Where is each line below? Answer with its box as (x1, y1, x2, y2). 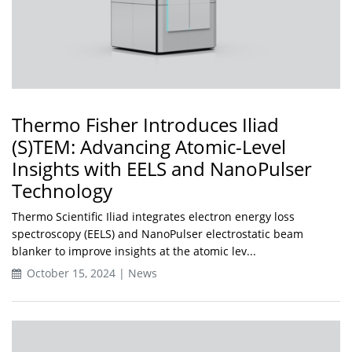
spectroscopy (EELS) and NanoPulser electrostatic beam (12, 225, 303, 241)
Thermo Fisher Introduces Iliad (12, 111, 279, 137)
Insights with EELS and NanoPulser (12, 155, 312, 181)
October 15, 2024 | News (24, 265, 157, 280)
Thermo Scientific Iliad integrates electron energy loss (12, 208, 295, 224)
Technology (12, 177, 112, 203)
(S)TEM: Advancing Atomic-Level (12, 133, 286, 159)
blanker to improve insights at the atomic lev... (12, 243, 256, 258)
